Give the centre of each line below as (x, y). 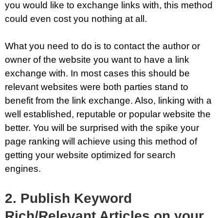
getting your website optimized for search (90, 155)
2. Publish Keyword (68, 198)
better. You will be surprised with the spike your (102, 128)
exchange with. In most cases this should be (97, 73)
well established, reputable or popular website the (108, 114)
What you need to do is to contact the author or (102, 46)
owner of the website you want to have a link (97, 60)
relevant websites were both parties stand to (97, 87)
